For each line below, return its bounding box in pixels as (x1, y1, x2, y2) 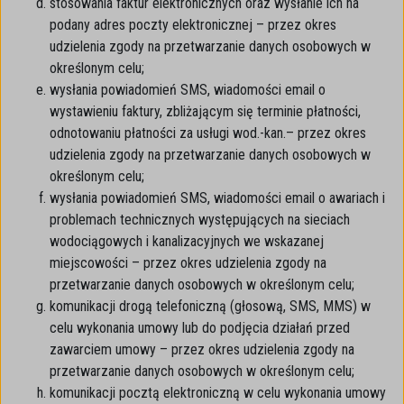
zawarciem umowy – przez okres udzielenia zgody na (50, 341, 354, 358)
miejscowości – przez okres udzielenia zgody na (50, 254, 326, 271)
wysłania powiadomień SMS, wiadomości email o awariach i (50, 189, 385, 207)
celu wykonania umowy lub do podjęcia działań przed (50, 319, 350, 336)
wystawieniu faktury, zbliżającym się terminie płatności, (50, 103, 361, 120)
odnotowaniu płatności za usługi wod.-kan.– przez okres (50, 124, 366, 142)
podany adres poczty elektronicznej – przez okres (50, 16, 336, 33)
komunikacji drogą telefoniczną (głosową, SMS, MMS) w (50, 298, 371, 315)
